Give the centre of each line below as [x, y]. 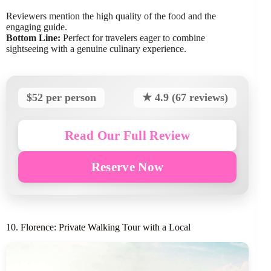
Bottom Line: [33, 38]
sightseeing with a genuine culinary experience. [96, 49]
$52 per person [61, 98]
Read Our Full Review [128, 135]
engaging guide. [37, 27]
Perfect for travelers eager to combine [133, 38]
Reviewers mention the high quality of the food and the [111, 16]
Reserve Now [127, 167]
